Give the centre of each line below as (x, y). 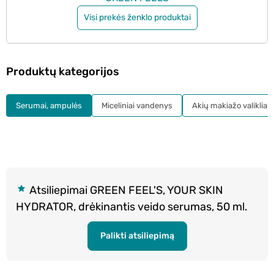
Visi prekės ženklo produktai (137, 18)
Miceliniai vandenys (137, 105)
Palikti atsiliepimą (137, 235)
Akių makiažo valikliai (231, 105)
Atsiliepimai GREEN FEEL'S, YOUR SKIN (125, 190)
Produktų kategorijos (63, 71)
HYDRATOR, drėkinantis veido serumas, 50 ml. (132, 206)
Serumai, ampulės (49, 105)
